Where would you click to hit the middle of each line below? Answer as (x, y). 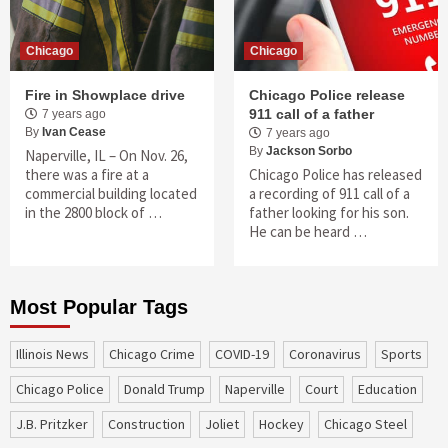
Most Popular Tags (99, 306)
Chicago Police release (327, 94)
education (391, 388)
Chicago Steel (369, 423)
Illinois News (54, 353)
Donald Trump (168, 388)
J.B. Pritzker (57, 423)
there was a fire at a (87, 174)
